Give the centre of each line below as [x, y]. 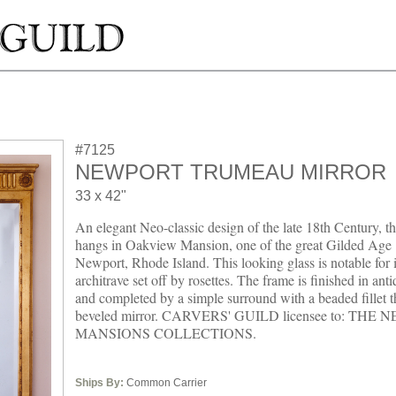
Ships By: [99, 383]
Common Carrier [165, 383]
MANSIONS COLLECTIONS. [166, 333]
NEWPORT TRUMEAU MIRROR [231, 172]
